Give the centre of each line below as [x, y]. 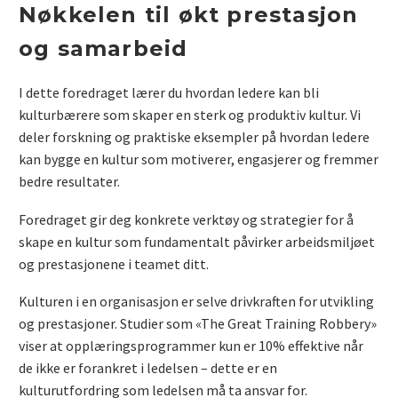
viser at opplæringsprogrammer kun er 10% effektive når [191, 346]
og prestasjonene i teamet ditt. [114, 263]
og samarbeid [103, 49]
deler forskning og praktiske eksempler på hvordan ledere [194, 136]
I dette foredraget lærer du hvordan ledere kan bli [169, 92]
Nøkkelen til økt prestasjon [189, 15]
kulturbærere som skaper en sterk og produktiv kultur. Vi [190, 114]
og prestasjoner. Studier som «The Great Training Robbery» [198, 324]
